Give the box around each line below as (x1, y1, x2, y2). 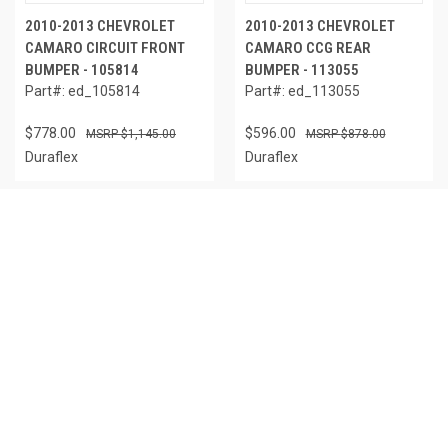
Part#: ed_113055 (244, 82, 360, 99)
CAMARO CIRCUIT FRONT (25, 38, 185, 57)
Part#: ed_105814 (25, 82, 140, 99)
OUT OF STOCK (258, 215, 348, 232)
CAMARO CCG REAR (244, 38, 371, 57)
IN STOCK (39, 215, 96, 232)
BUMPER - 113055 (244, 60, 359, 79)
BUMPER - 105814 (25, 60, 139, 79)
